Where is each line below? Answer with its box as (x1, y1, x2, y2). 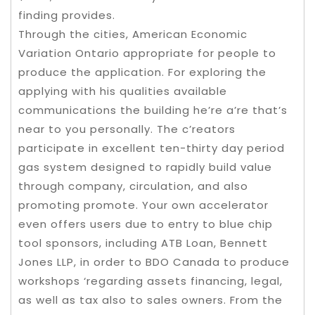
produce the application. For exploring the (18, 65, 266, 79)
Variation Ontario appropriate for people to (18, 46, 276, 60)
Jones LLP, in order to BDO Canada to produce (18, 255, 290, 269)
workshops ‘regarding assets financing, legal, (18, 274, 283, 288)
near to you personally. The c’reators (18, 122, 236, 136)
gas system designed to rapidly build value (18, 160, 272, 174)
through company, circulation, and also (18, 179, 248, 193)
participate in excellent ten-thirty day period (18, 141, 285, 155)
